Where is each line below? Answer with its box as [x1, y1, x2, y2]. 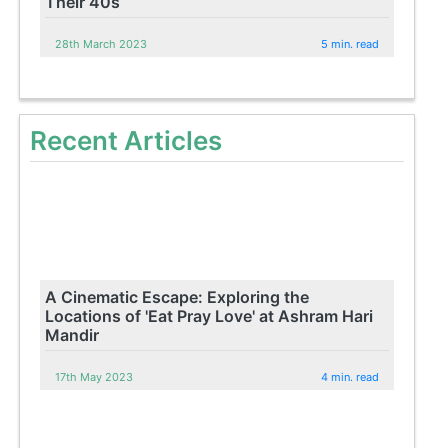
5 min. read [321, 36, 380, 51]
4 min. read [321, 369, 380, 384]
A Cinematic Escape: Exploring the [45, 286, 310, 307]
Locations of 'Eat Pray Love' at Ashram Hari [45, 305, 374, 326]
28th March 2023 [55, 36, 148, 51]
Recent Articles [30, 124, 223, 156]
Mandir [45, 324, 100, 345]
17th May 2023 [55, 369, 134, 384]
